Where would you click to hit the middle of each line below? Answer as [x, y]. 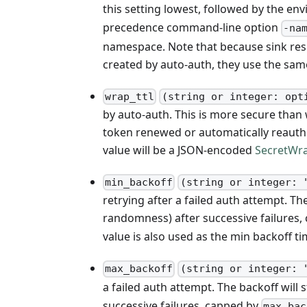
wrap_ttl [130, 96]
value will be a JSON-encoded [179, 150]
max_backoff [139, 269]
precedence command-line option [192, 28]
